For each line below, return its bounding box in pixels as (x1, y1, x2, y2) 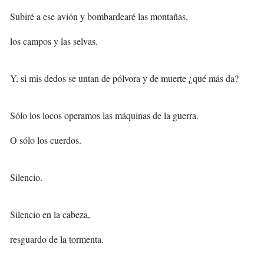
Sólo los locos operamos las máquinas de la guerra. (10, 109, 199, 122)
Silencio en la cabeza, (10, 208, 90, 221)
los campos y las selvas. (10, 35, 98, 48)
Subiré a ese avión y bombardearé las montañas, (10, 10, 188, 23)
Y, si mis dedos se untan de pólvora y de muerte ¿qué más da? (10, 72, 239, 85)
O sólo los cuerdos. (10, 134, 81, 147)
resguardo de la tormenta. (10, 233, 104, 246)
